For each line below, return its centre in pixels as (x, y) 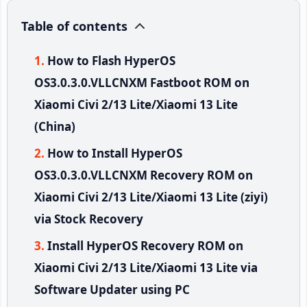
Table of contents (74, 26)
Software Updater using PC (112, 289)
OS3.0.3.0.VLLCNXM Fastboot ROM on (142, 82)
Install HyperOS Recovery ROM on (145, 245)
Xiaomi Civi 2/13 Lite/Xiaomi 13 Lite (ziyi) (151, 197)
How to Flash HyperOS (111, 60)
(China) (55, 126)
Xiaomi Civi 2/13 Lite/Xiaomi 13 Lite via (146, 267)
